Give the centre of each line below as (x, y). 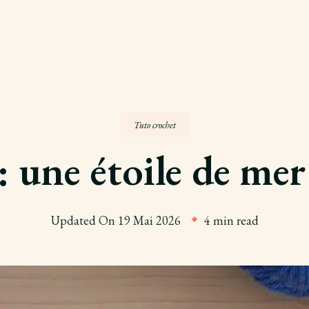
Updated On (84, 220)
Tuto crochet (154, 125)
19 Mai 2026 (149, 220)
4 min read (231, 220)
